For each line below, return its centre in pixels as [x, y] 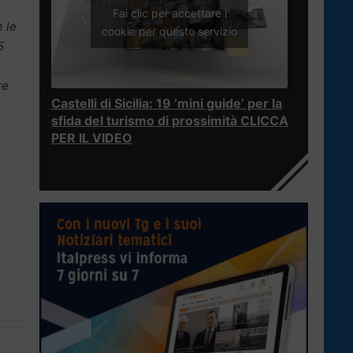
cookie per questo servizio [169, 31]
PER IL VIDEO [92, 138]
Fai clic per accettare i [169, 13]
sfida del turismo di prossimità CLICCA [170, 121]
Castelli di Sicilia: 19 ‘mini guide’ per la [167, 104]
